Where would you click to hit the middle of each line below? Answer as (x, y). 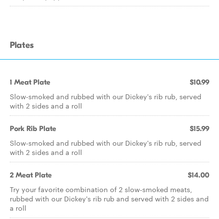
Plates (22, 45)
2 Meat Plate (31, 175)
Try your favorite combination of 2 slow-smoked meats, (101, 189)
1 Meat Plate (30, 82)
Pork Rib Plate (33, 129)
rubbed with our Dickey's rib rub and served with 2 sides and (109, 198)
